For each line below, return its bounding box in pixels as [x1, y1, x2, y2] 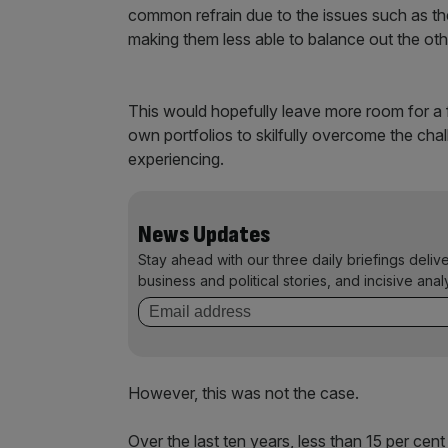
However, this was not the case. [128, 383, 359, 403]
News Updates [138, 220, 270, 249]
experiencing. [128, 149, 224, 169]
